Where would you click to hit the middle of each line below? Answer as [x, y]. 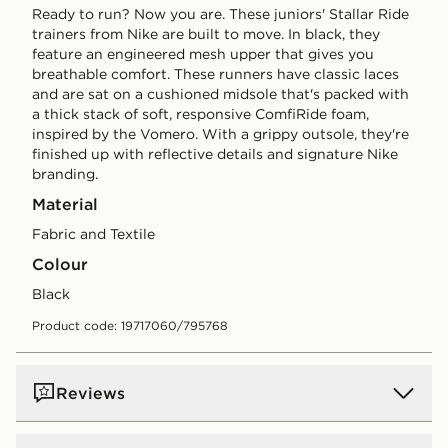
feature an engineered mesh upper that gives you [203, 54]
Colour [60, 264]
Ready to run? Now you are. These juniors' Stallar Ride [220, 14]
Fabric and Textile [93, 234]
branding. [65, 174]
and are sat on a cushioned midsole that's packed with [220, 94]
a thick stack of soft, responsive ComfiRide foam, [200, 114]
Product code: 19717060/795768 [130, 326]
